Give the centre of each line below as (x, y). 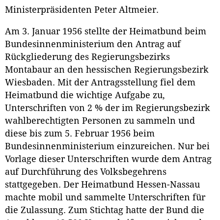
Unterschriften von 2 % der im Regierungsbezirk (108, 108)
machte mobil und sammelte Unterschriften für (105, 198)
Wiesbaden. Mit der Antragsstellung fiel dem (100, 83)
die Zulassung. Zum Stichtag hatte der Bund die (105, 210)
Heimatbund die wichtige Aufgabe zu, (85, 96)
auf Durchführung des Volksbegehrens (86, 172)
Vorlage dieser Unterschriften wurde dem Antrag (108, 159)
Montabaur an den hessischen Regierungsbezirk (107, 70)
